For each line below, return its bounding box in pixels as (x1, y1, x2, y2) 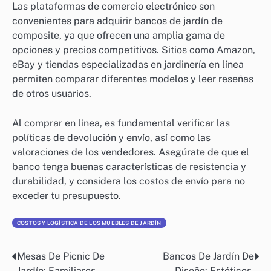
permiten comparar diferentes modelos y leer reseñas (12, 73, 253, 85)
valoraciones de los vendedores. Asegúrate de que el (12, 146, 249, 158)
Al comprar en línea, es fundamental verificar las (12, 117, 230, 129)
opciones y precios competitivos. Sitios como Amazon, (12, 44, 255, 56)
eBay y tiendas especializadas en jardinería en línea (12, 59, 244, 71)
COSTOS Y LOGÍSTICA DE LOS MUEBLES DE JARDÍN (17, 219, 162, 226)
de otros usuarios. (12, 88, 91, 100)
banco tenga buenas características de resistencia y (12, 160, 246, 172)
